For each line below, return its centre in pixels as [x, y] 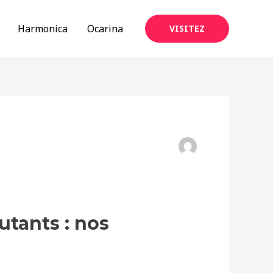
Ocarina [105, 28]
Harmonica [43, 28]
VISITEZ [187, 28]
